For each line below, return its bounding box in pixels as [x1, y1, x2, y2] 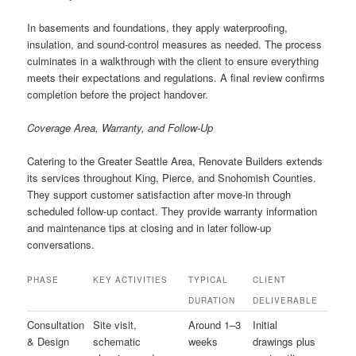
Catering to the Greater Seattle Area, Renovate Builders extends [27, 153, 323, 168]
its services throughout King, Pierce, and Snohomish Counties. [27, 169, 317, 185]
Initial [253, 317, 278, 333]
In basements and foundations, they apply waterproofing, [27, 19, 288, 35]
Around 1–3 [188, 317, 242, 333]
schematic [93, 334, 141, 350]
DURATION [188, 295, 236, 307]
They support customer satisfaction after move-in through [27, 186, 292, 202]
